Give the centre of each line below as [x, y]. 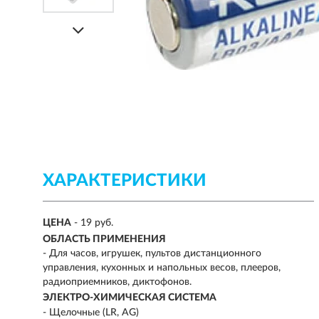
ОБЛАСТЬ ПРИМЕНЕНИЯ [104, 239]
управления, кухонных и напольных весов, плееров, [162, 267]
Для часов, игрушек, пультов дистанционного [155, 253]
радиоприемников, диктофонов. [117, 282]
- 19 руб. [94, 223]
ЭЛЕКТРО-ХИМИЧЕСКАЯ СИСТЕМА [130, 298]
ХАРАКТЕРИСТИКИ [125, 181]
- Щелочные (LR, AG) [91, 312]
